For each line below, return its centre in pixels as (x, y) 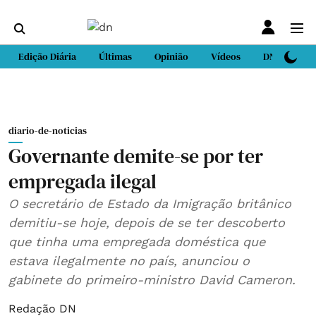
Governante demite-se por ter (136, 156)
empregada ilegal (83, 181)
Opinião (171, 56)
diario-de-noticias (48, 130)
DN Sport (282, 56)
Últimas (115, 56)
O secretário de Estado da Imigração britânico (150, 203)
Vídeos (226, 56)
